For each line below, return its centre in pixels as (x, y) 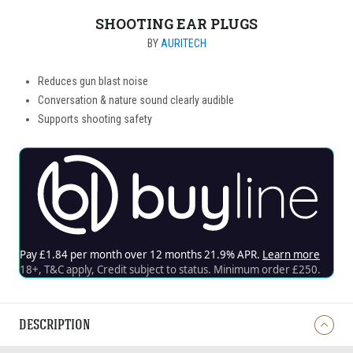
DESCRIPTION (55, 327)
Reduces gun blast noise (93, 81)
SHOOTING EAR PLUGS (176, 24)
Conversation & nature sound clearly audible (137, 100)
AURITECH (183, 43)
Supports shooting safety (95, 119)
